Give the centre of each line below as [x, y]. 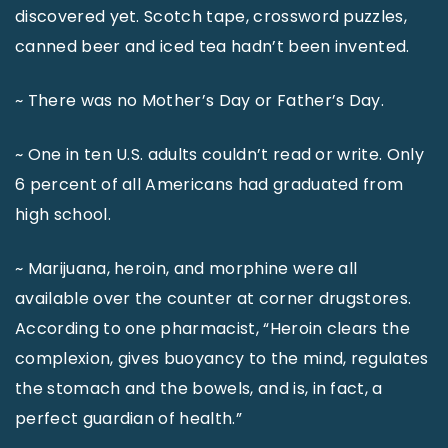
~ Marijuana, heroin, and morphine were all [186, 269]
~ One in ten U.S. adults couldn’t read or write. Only [219, 155]
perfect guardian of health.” [128, 419]
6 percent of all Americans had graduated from [209, 185]
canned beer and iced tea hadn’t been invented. [212, 47]
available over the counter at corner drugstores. [213, 299]
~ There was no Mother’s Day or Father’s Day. [200, 101]
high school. [63, 215]
